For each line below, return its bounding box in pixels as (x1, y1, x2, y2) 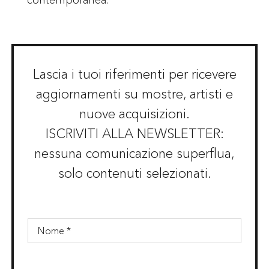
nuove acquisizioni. (79, 105, 190, 122)
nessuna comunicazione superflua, (34, 145, 235, 162)
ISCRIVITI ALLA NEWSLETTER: (45, 125, 224, 142)
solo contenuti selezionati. (58, 165, 211, 181)
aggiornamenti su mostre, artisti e (36, 85, 233, 102)
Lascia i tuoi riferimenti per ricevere (32, 65, 237, 82)
